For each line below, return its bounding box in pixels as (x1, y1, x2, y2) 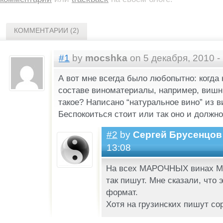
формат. (106, 187, 138, 197)
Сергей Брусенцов (133, 129, 222, 140)
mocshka (85, 52, 127, 63)
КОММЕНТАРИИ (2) (14, 26, 79, 34)
